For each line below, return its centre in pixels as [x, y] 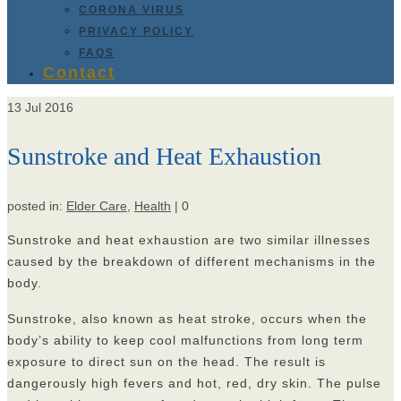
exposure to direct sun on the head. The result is [166, 362]
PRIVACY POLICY [136, 31]
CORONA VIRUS [132, 10]
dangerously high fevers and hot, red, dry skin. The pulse [194, 384]
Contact [79, 73]
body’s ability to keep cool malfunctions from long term [185, 341]
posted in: [37, 206]
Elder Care [97, 206]
